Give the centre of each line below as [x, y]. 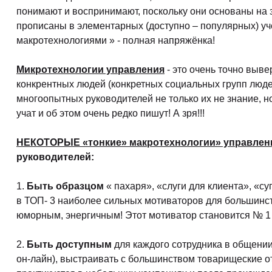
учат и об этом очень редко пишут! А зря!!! [110, 113]
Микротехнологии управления [90, 70]
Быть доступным [70, 244]
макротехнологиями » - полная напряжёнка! [116, 40]
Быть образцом [65, 186]
